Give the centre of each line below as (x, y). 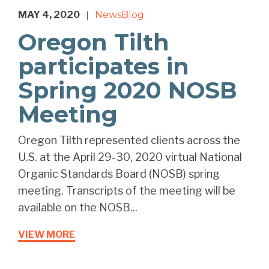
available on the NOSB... (78, 208)
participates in (104, 67)
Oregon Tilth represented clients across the (129, 141)
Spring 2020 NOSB (128, 91)
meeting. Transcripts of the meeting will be (127, 191)
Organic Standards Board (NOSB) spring (119, 174)
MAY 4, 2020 (49, 15)
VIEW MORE (47, 235)
